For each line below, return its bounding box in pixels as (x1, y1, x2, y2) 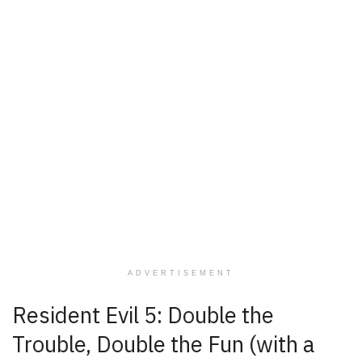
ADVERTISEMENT (128, 268, 234, 277)
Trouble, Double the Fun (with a (12, 330, 314, 359)
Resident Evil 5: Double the (12, 301, 274, 330)
